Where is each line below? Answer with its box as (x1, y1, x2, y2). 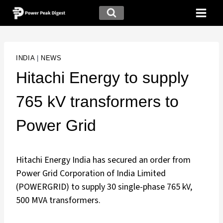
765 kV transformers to (16, 93, 179, 111)
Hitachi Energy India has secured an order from (16, 154, 191, 167)
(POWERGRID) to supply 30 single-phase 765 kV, (16, 181, 192, 194)
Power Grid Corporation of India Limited (16, 167, 166, 180)
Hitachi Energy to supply (16, 69, 189, 87)
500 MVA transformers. (16, 194, 105, 207)
